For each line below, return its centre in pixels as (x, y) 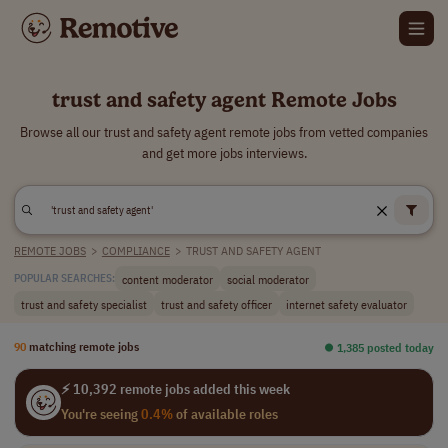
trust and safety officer (216, 303)
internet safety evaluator (346, 303)
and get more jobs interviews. (224, 153)
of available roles (225, 414)
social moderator (268, 278)
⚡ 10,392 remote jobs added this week (175, 389)
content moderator (167, 278)
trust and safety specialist (84, 303)
